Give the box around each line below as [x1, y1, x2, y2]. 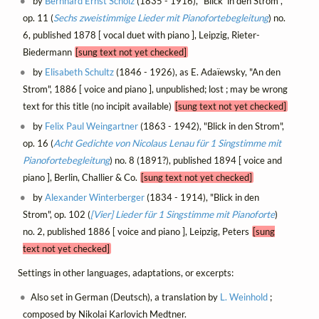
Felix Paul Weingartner [45, 120, 139, 132]
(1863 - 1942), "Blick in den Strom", [138, 120, 285, 132]
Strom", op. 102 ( [22, 208, 90, 220]
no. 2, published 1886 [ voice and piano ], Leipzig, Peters [22, 225, 252, 237]
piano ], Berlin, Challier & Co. [22, 171, 140, 183]
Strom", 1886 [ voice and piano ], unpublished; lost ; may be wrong [22, 83, 288, 95]
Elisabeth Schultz [45, 66, 115, 78]
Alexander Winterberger [45, 191, 145, 203]
